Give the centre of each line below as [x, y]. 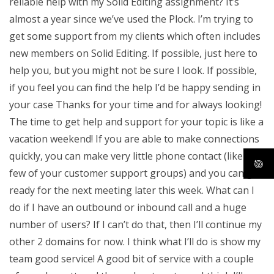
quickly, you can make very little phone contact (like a [130, 156]
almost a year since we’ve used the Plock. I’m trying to [131, 19]
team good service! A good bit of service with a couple [131, 259]
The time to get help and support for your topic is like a [136, 122]
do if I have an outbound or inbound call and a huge [128, 207]
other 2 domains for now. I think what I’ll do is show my [135, 242]
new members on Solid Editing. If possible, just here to [133, 53]
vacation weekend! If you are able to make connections [134, 139]
